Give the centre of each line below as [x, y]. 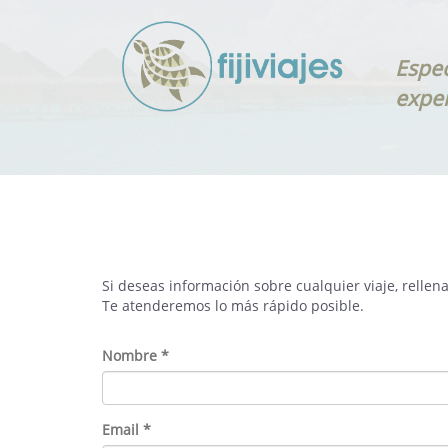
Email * [126, 429]
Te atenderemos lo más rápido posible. [233, 305]
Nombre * [135, 355]
